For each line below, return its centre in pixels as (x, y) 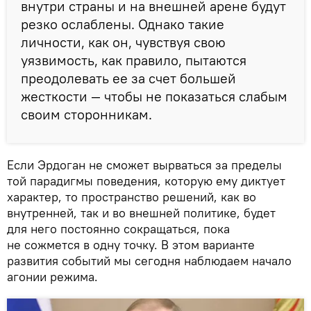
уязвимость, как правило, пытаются (134, 60)
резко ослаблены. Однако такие (123, 24)
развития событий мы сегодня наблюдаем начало (149, 260)
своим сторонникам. (86, 114)
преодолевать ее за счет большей (128, 78)
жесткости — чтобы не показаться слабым (154, 96)
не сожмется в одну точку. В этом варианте (131, 244)
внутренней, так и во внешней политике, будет (141, 212)
